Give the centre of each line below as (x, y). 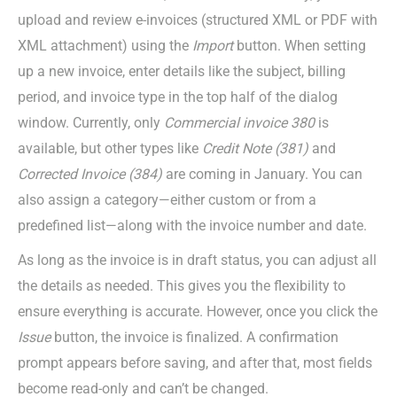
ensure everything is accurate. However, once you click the (198, 311)
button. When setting (300, 45)
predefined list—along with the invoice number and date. (192, 225)
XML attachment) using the (105, 45)
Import (213, 45)
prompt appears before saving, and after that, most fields (195, 362)
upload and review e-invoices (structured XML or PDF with (198, 19)
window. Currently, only (91, 122)
